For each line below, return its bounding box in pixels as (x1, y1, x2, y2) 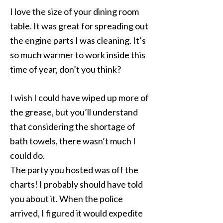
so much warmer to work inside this (10, 49, 145, 60)
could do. (10, 150, 45, 161)
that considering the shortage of (10, 121, 135, 132)
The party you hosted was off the (10, 164, 138, 175)
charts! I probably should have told (10, 179, 143, 190)
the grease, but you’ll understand (10, 107, 138, 117)
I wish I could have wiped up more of (10, 92, 149, 103)
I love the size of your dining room (10, 6, 139, 17)
